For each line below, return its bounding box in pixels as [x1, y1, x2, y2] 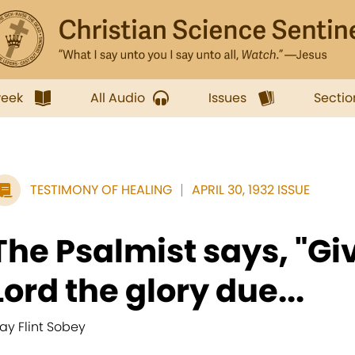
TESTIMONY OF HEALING [30, 181, 172, 199]
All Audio [90, 89, 145, 107]
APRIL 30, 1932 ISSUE [192, 181, 310, 199]
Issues [208, 89, 246, 107]
